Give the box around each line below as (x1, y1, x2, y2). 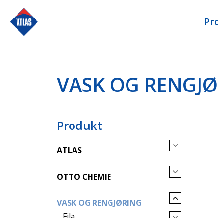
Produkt (57, 117, 102, 133)
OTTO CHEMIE (57, 171, 111, 182)
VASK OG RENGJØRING (57, 198, 142, 208)
